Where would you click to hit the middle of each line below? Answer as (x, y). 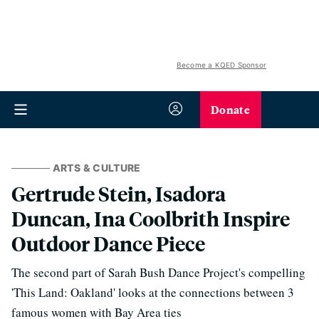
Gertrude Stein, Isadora (119, 193)
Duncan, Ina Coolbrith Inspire (151, 218)
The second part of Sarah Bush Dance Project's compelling (158, 272)
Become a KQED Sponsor (221, 65)
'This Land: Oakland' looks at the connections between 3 (153, 292)
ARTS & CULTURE (96, 168)
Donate (230, 109)
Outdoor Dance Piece (108, 243)
